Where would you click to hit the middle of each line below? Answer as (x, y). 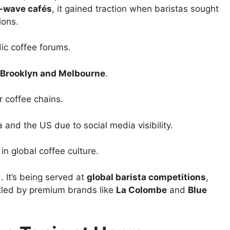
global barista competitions (146, 177)
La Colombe (141, 190)
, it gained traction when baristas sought (135, 8)
